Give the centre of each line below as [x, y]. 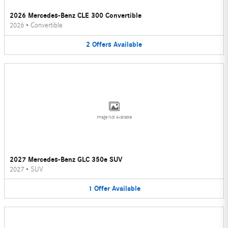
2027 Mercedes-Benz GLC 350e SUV [66, 159]
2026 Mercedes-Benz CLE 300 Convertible [76, 16]
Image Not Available [114, 117]
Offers [102, 45]
